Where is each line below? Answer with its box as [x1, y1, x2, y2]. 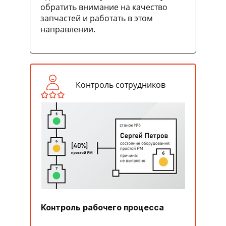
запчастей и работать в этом [40, 12, 153, 24]
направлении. [40, 23, 95, 35]
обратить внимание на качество [40, 1, 167, 13]
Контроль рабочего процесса [41, 202, 164, 212]
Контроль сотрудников [75, 79, 165, 90]
